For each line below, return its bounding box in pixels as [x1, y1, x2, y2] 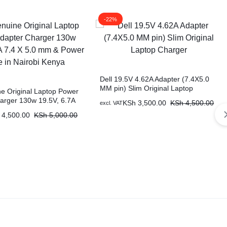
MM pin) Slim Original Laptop [100, 84, 194, 92]
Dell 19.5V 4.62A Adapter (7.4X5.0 [100, 74, 210, 83]
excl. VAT [100, 99, 123, 106]
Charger [100, 93, 127, 101]
